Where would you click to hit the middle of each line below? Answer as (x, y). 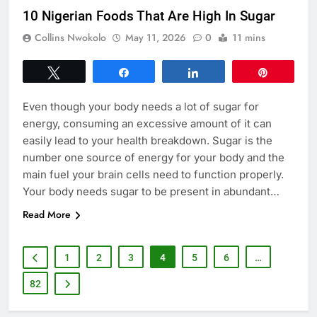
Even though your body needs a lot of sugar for (141, 106)
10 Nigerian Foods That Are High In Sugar (149, 16)
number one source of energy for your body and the (154, 157)
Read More (47, 214)
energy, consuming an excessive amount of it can (147, 123)
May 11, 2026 (156, 37)
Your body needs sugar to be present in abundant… (151, 191)
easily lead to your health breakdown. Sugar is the (148, 140)
